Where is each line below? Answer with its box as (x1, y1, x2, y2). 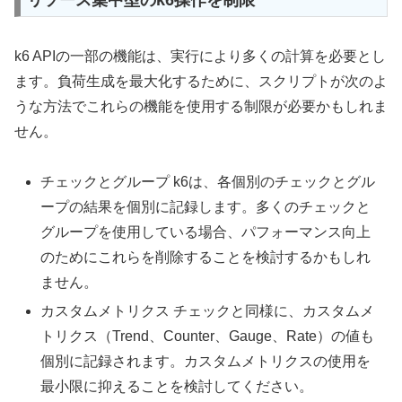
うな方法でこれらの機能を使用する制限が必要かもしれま (14, 98, 388, 114)
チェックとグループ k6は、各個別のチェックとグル (40, 174, 376, 190)
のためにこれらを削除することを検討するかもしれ (40, 249, 371, 266)
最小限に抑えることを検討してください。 (40, 378, 314, 394)
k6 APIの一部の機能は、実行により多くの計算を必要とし (14, 48, 386, 64)
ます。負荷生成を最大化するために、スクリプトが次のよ (14, 73, 388, 89)
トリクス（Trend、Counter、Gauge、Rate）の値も (40, 328, 375, 344)
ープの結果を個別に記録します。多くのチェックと (40, 199, 371, 215)
